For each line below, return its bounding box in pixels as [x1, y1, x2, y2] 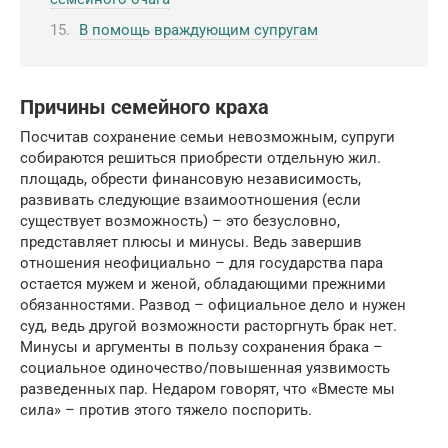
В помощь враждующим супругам [79, 21, 318, 40]
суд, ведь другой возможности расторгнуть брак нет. [20, 317, 397, 336]
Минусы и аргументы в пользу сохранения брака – [20, 338, 383, 357]
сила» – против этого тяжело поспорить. [20, 401, 312, 420]
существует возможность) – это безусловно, [20, 212, 340, 231]
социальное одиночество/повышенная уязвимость [20, 359, 390, 378]
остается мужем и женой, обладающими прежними [20, 275, 386, 294]
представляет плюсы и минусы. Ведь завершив [20, 233, 362, 252]
